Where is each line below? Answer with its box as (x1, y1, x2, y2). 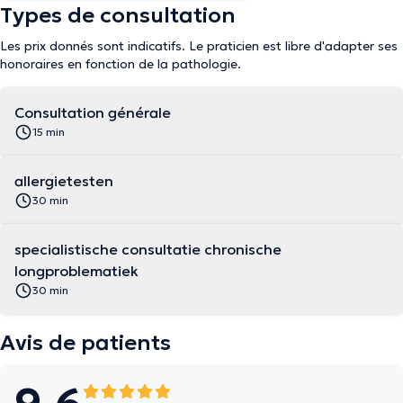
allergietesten (14, 172, 113, 190)
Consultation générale (14, 103, 171, 121)
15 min (32, 125, 65, 139)
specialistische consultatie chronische (14, 240, 282, 258)
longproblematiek (14, 262, 139, 280)
